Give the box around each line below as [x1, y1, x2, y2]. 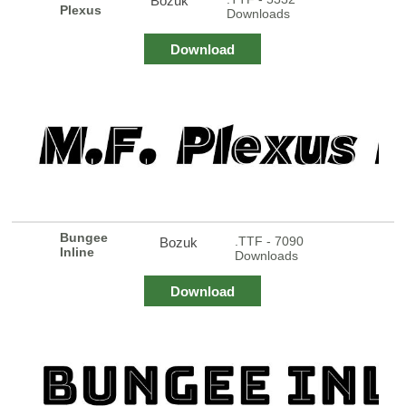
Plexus [60, 2, 102, 17]
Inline [60, 244, 95, 259]
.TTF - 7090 [235, 233, 304, 248]
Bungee [60, 229, 109, 245]
